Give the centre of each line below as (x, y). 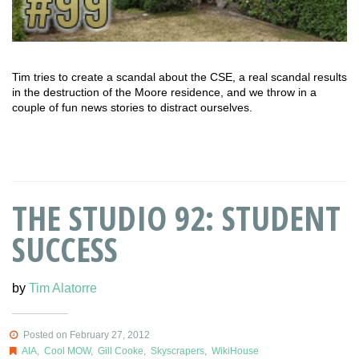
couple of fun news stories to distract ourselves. (132, 108)
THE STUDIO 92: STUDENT (176, 217)
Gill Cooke (120, 351)
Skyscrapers (177, 351)
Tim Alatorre (63, 288)
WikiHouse (235, 351)
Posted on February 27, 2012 (85, 335)
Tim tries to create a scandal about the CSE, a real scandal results (179, 77)
